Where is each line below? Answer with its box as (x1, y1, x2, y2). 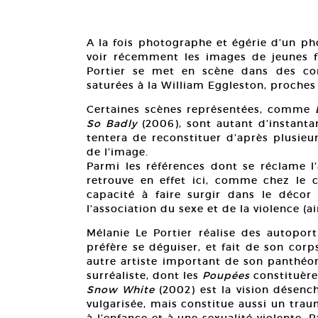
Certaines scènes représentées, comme (87, 103, 315, 116)
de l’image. (87, 146, 148, 159)
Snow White (87, 283, 155, 297)
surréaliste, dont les (87, 269, 202, 283)
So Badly (87, 117, 137, 131)
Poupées (202, 269, 250, 283)
